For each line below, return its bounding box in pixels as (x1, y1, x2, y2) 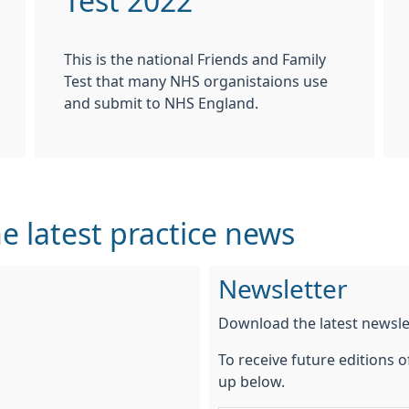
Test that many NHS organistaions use (64, 73, 328, 89)
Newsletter (218, 276, 348, 302)
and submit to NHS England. (64, 95, 262, 110)
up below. (218, 373, 285, 389)
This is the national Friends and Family (64, 51, 326, 67)
